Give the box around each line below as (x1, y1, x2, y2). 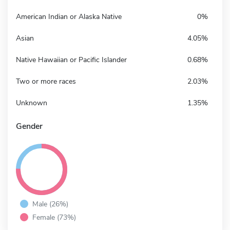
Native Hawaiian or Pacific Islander (16, 54, 127, 65)
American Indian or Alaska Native (16, 11, 122, 22)
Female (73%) (32, 212, 76, 222)
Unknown (16, 98, 47, 108)
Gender (16, 120, 43, 132)
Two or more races (16, 76, 76, 86)
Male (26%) (32, 198, 68, 209)
